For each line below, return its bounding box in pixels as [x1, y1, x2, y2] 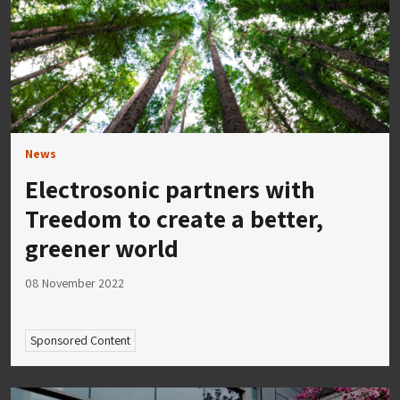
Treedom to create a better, [25, 201, 323, 235]
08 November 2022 [25, 274, 124, 291]
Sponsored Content [29, 332, 130, 349]
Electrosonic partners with [25, 171, 315, 205]
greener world [25, 230, 179, 264]
